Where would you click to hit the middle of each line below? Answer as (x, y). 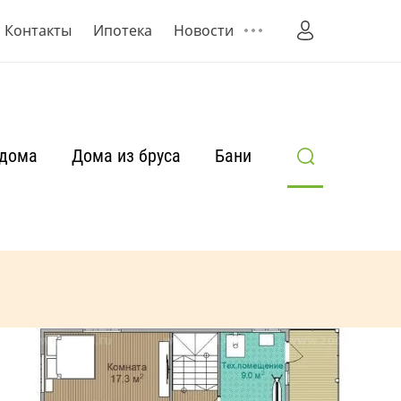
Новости (204, 30)
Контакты (38, 30)
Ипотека (123, 30)
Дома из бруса (126, 155)
